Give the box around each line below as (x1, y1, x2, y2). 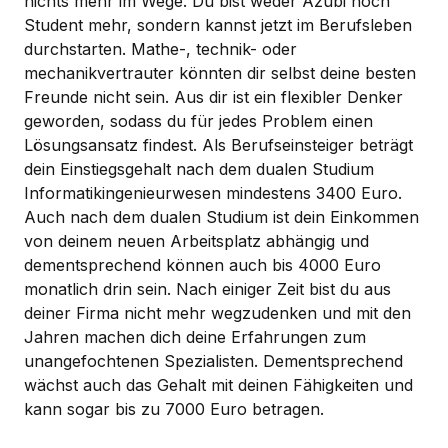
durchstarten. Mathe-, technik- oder (24, 38, 297, 59)
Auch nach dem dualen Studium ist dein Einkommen (24, 206, 419, 227)
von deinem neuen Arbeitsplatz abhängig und (24, 230, 369, 251)
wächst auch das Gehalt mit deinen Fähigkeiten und (24, 374, 413, 395)
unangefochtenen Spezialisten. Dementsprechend (24, 350, 403, 371)
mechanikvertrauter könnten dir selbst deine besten (24, 62, 416, 83)
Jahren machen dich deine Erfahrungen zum (24, 326, 366, 347)
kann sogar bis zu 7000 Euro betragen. (24, 398, 324, 419)
